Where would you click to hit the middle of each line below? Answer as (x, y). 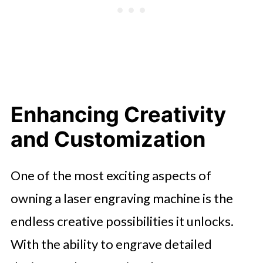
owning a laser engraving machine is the (122, 198)
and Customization (108, 139)
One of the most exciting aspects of (111, 175)
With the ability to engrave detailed (111, 244)
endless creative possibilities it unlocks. (122, 221)
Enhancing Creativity (118, 114)
